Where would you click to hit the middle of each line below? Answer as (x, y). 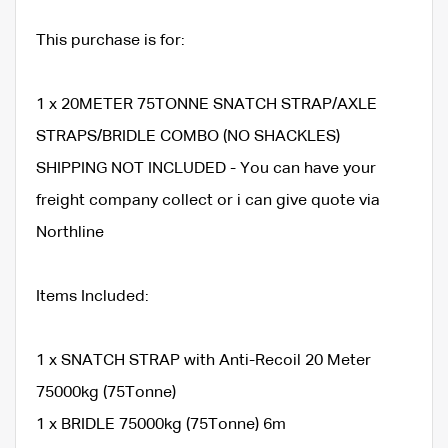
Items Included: (92, 296)
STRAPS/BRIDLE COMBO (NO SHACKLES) (188, 136)
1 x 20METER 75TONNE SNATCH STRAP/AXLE (206, 104)
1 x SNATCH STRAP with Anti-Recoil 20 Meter (203, 360)
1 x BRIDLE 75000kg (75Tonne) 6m (161, 424)
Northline (70, 232)
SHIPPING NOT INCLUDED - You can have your (206, 168)
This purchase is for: (110, 40)
